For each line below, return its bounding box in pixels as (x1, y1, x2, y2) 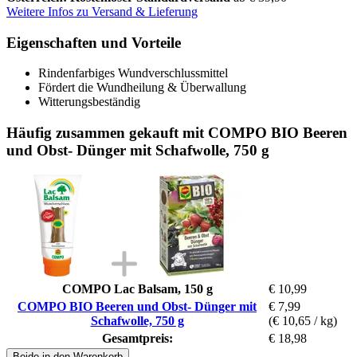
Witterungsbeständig (38, 95, 140, 109)
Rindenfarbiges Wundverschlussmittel (38, 66, 228, 80)
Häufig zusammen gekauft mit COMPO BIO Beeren (6, 124, 347, 141)
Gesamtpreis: (101, 331, 173, 345)
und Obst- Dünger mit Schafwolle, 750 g (6, 141, 269, 159)
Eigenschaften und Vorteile (6, 33, 181, 51)
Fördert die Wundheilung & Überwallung (38, 80, 246, 95)
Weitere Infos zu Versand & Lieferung (6, 4, 198, 18)
